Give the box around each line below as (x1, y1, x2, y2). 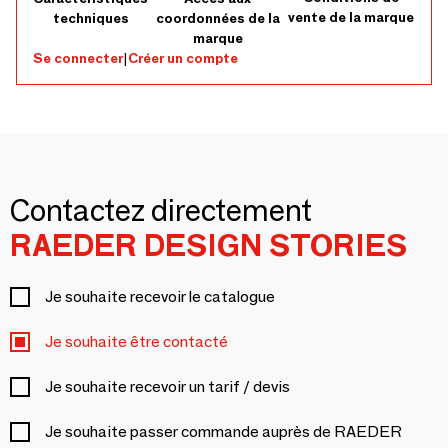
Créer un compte (128, 48, 238, 67)
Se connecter (33, 48, 123, 67)
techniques (52, 8, 129, 27)
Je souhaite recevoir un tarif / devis (45, 376, 290, 396)
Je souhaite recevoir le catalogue (45, 286, 275, 306)
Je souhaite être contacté (45, 331, 228, 351)
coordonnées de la (155, 8, 280, 27)
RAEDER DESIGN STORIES (10, 226, 407, 264)
